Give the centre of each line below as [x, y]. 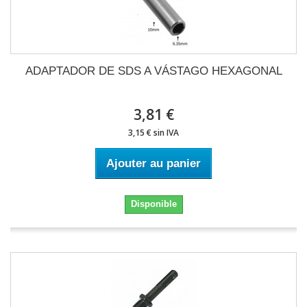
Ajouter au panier [153, 163]
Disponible [153, 204]
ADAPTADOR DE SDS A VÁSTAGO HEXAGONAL [153, 71]
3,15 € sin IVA [153, 133]
